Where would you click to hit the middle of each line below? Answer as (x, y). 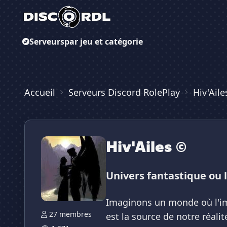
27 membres (70, 214)
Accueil (40, 92)
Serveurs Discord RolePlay (124, 92)
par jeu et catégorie (104, 42)
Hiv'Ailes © (146, 146)
